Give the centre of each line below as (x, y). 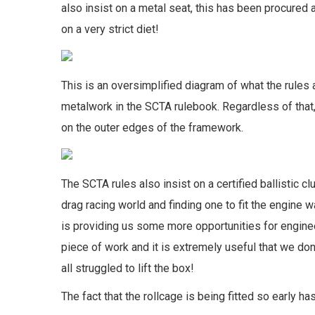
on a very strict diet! (110, 29)
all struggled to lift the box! (128, 268)
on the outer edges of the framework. (152, 127)
